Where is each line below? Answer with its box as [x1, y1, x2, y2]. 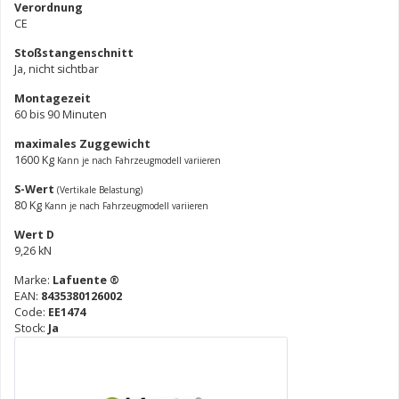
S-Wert [14, 181, 57, 197]
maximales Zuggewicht [14, 135, 151, 151]
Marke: [14, 272, 53, 288]
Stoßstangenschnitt [14, 45, 134, 61]
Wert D [14, 226, 54, 242]
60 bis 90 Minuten [14, 106, 107, 122]
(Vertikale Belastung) [57, 183, 142, 196]
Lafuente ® [53, 272, 119, 288]
